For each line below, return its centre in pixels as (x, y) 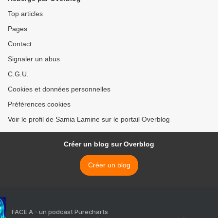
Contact (20, 44)
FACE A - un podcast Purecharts (60, 212)
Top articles (25, 14)
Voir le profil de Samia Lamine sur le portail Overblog (89, 119)
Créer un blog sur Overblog (109, 144)
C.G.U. (18, 74)
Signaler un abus (34, 59)
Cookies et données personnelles (59, 89)
